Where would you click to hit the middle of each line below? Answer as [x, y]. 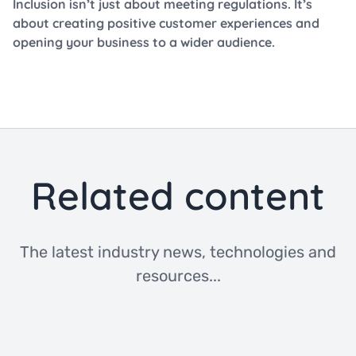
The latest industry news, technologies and [178, 252]
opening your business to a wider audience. [144, 43]
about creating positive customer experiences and [166, 23]
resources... [178, 276]
